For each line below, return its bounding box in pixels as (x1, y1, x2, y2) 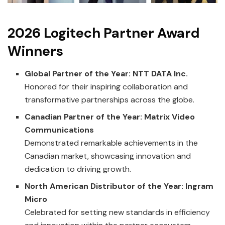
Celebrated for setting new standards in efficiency (25, 207, 210, 218)
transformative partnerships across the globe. (25, 94, 195, 105)
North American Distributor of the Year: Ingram (25, 181, 214, 192)
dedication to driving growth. (25, 164, 132, 175)
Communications (25, 125, 94, 136)
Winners (8, 42, 63, 60)
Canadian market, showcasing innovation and (25, 151, 191, 162)
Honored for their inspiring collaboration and (25, 81, 188, 92)
